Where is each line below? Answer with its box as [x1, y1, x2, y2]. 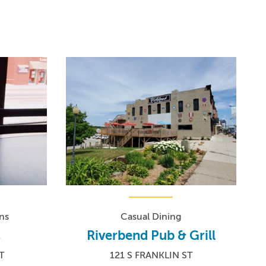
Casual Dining [121, 211, 182, 222]
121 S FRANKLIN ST [109, 249, 192, 261]
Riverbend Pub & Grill [86, 227, 216, 243]
